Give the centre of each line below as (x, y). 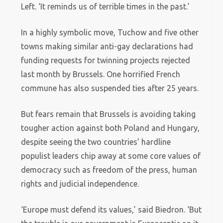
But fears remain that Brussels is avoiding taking (109, 114)
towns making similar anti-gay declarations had (107, 46)
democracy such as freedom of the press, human (109, 170)
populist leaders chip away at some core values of (111, 156)
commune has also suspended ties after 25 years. (110, 88)
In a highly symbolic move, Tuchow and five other (110, 32)
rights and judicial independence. (80, 184)
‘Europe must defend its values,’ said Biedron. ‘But (111, 210)
